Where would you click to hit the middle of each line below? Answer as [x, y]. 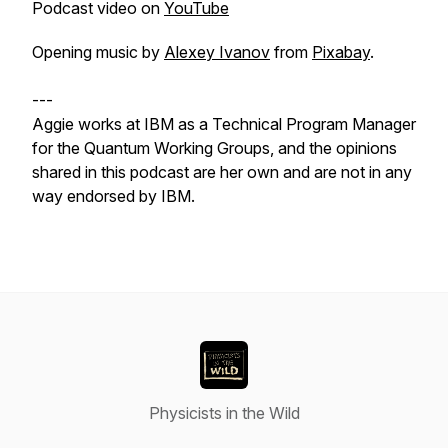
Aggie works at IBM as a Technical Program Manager [224, 124]
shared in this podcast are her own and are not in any [222, 172]
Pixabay [341, 52]
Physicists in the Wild [224, 413]
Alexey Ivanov [217, 52]
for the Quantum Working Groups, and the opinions [214, 148]
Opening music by [98, 52]
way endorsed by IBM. [113, 196]
